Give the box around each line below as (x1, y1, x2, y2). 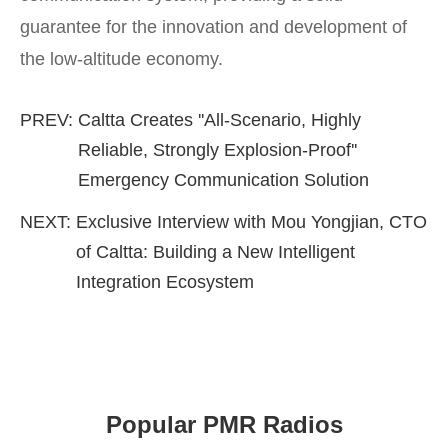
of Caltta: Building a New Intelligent (76, 241, 355, 262)
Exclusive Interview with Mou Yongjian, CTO (76, 211, 427, 232)
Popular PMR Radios (105, 410, 343, 438)
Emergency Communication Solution (78, 169, 369, 190)
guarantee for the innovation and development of (20, 16, 407, 37)
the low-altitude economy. (20, 48, 223, 69)
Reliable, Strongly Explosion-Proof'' (78, 139, 357, 160)
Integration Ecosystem (76, 271, 254, 292)
